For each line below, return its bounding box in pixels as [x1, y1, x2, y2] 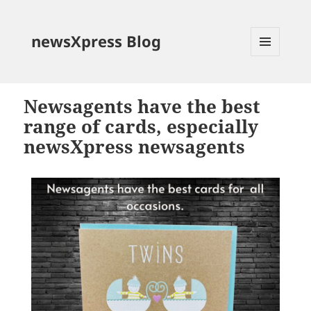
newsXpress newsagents [24, 134, 246, 159]
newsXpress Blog [31, 30, 161, 51]
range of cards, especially [24, 114, 259, 139]
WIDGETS [251, 78, 291, 91]
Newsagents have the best [24, 94, 261, 119]
